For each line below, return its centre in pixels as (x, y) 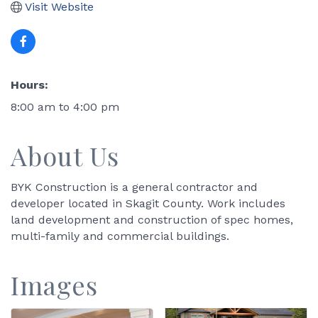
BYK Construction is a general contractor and (134, 187)
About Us (65, 156)
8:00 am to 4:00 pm (65, 107)
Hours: (29, 85)
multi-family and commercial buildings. (120, 236)
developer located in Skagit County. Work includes (148, 204)
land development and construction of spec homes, (152, 220)
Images (54, 285)
